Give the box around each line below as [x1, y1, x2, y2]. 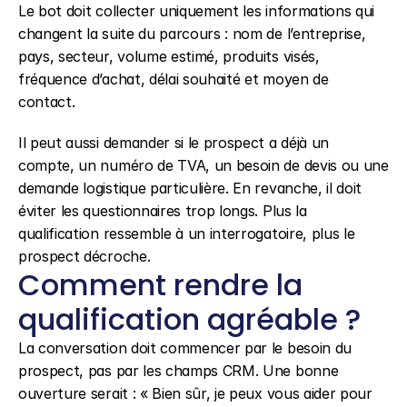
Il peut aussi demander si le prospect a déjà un [18, 134, 329, 152]
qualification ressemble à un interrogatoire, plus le [18, 224, 355, 243]
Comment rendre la [18, 264, 303, 305]
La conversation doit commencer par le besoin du [18, 339, 352, 357]
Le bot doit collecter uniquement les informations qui [18, 2, 375, 20]
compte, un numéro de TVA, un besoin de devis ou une [18, 156, 389, 174]
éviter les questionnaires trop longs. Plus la [18, 202, 307, 220]
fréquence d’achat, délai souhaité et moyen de [18, 70, 329, 88]
